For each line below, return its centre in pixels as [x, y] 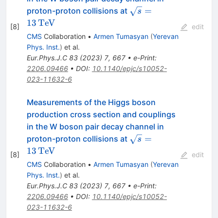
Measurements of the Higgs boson [91, 102]
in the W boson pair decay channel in [95, 127]
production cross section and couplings [101, 115]
